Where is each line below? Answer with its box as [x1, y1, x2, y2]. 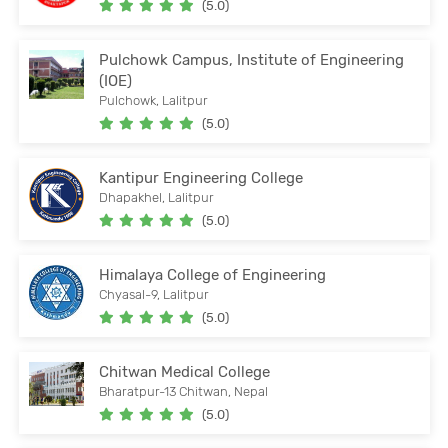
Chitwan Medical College [99, 362, 271, 381]
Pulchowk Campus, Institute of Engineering [99, 50, 405, 69]
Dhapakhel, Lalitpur [99, 189, 215, 205]
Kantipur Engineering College [99, 168, 304, 187]
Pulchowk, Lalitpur [99, 92, 209, 108]
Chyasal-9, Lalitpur [99, 286, 210, 302]
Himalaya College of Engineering [99, 265, 327, 284]
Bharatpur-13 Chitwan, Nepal [99, 383, 269, 399]
